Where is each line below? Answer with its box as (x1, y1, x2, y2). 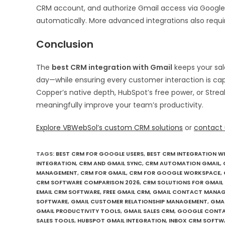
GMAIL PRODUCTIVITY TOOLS (36, 207, 121, 215)
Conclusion (36, 37, 93, 52)
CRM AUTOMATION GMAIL (145, 159, 220, 168)
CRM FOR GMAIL (80, 169, 126, 177)
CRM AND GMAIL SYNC (79, 159, 142, 168)
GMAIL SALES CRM (124, 207, 174, 215)
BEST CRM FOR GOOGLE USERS (56, 150, 144, 158)
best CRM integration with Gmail (52, 62, 172, 73)
